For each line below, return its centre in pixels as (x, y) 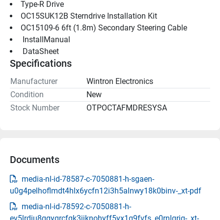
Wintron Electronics (120, 81)
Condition (27, 94)
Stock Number (35, 108)
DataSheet (41, 51)
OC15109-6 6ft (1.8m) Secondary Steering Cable (104, 27)
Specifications (41, 63)
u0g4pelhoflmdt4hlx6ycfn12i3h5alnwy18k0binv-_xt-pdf (106, 191)
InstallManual (46, 39)
